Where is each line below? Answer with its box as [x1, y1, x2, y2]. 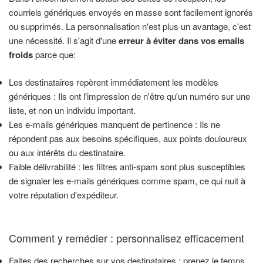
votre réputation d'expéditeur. [9, 188, 119, 201]
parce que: [33, 48, 76, 61]
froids [9, 48, 33, 62]
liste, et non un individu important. [9, 103, 136, 116]
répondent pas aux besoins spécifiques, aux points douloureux [9, 131, 247, 144]
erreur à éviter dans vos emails [119, 34, 244, 48]
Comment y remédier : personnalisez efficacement [9, 230, 244, 246]
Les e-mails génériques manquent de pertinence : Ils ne [9, 117, 220, 130]
